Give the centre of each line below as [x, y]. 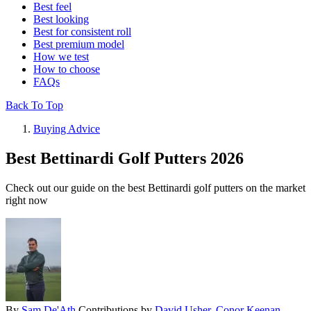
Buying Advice [67, 129]
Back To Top [34, 106]
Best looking [61, 19]
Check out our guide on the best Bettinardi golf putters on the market [155, 188]
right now [27, 201]
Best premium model [79, 44]
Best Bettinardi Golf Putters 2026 [125, 159]
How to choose [67, 69]
